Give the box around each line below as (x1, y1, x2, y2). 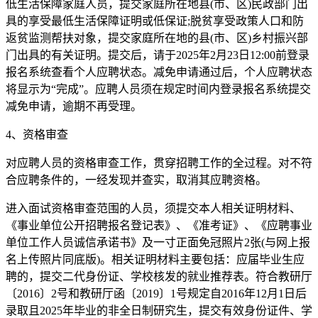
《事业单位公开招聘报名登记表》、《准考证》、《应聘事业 (6, 219, 312, 231)
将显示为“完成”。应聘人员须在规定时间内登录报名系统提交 (6, 82, 311, 95)
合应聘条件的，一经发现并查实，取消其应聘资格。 (6, 173, 267, 186)
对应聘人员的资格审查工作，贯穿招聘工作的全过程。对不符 (6, 156, 312, 169)
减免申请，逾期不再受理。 (6, 99, 142, 112)
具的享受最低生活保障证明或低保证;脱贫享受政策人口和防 (6, 14, 304, 27)
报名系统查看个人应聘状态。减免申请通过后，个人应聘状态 (6, 65, 312, 78)
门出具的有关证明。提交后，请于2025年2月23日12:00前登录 (6, 48, 309, 61)
